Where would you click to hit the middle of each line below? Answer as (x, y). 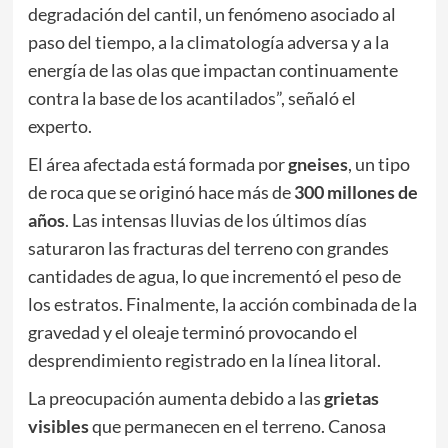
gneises (317, 164)
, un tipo (378, 164)
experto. (59, 126)
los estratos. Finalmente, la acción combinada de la (222, 304)
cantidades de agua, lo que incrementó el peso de (214, 276)
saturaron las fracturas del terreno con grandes (208, 248)
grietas (351, 398)
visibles (58, 426)
